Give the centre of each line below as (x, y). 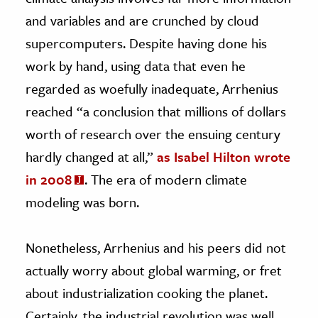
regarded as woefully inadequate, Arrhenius (152, 89)
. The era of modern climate (166, 180)
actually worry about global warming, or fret (154, 270)
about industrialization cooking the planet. (147, 293)
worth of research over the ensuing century (153, 134)
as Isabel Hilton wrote (224, 157)
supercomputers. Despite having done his (146, 43)
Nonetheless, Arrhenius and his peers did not (156, 248)
